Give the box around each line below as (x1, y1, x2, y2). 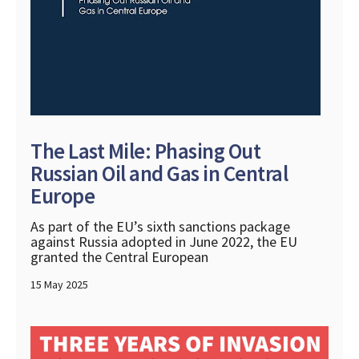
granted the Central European (30, 248, 208, 267)
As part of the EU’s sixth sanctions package (30, 217, 290, 236)
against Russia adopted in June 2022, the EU (30, 232, 297, 252)
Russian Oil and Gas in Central (30, 159, 288, 188)
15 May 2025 (30, 277, 88, 292)
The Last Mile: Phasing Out (30, 137, 260, 165)
